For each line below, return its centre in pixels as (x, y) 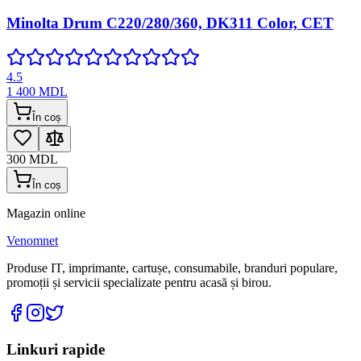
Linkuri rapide (56, 349)
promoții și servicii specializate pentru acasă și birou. (139, 282)
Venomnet (32, 240)
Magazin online (46, 213)
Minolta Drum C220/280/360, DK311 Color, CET (170, 23)
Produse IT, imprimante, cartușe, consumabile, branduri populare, (172, 268)
